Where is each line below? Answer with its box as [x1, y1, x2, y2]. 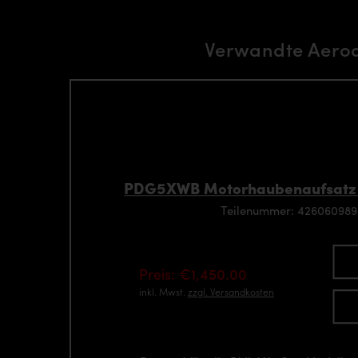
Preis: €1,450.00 [138, 264, 247, 284]
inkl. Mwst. [138, 284, 188, 300]
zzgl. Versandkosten [187, 284, 274, 300]
